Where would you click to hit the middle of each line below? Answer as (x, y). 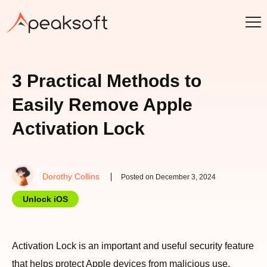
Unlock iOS (45, 199)
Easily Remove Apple (102, 105)
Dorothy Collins (71, 176)
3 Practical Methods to (107, 81)
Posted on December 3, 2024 (168, 177)
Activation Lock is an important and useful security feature (133, 246)
